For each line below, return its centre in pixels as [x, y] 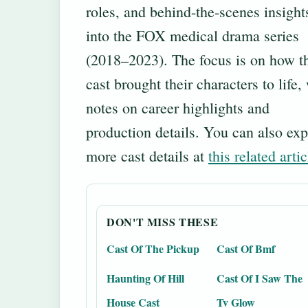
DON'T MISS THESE [163, 222]
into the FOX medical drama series [192, 35]
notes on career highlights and [178, 108]
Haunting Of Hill [145, 278]
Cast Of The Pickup [153, 249]
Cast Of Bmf [246, 249]
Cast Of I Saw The [260, 278]
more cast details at [147, 156]
